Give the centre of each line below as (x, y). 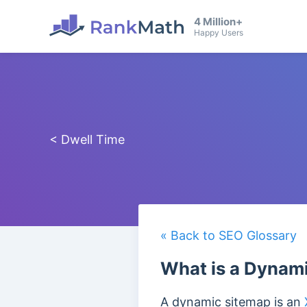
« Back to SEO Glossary (229, 235)
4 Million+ (218, 22)
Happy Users (219, 33)
